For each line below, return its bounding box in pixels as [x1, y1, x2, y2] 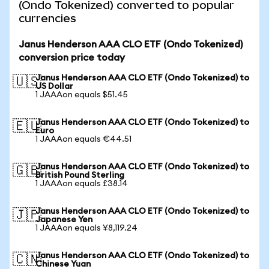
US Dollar [35, 82, 73, 91]
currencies [19, 12, 76, 25]
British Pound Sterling [35, 171, 124, 180]
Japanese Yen [35, 216, 92, 224]
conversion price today [19, 53, 125, 62]
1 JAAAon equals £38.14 [35, 180, 128, 188]
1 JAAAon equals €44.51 [35, 135, 131, 144]
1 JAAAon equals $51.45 [35, 91, 128, 99]
